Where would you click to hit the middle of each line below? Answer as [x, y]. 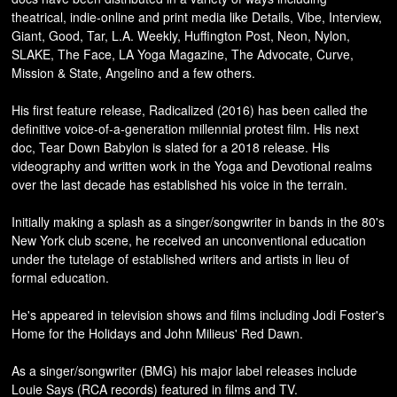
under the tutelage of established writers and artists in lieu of [181, 259]
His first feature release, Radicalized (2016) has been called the [190, 110]
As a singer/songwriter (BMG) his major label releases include [185, 370]
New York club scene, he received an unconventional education [189, 240]
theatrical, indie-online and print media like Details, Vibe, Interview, [197, 17]
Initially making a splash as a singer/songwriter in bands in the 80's [198, 222]
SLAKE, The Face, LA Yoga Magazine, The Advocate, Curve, [183, 54]
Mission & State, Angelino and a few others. [134, 73]
